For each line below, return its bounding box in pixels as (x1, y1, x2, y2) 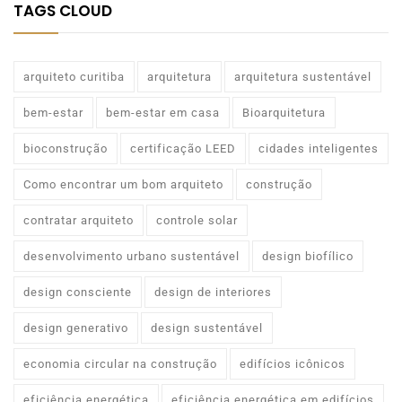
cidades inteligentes (258, 142, 379, 156)
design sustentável (151, 321, 263, 336)
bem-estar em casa (106, 106, 220, 120)
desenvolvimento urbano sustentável (23, 249, 240, 264)
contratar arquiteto (23, 214, 134, 228)
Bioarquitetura (242, 106, 326, 120)
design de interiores (154, 285, 272, 300)
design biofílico (262, 249, 354, 264)
